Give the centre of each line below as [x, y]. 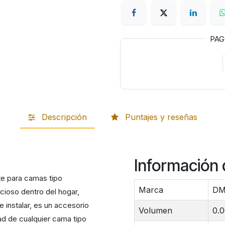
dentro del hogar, [49, 191]
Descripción [64, 117]
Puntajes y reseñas [161, 117]
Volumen [155, 210]
